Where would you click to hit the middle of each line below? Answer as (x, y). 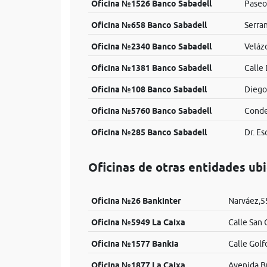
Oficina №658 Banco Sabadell (149, 25)
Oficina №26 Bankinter (136, 201)
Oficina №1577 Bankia (135, 244)
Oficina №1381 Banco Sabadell (151, 68)
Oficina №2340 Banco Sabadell (151, 46)
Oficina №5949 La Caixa (138, 222)
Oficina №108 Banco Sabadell (149, 89)
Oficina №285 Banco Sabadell (149, 132)
